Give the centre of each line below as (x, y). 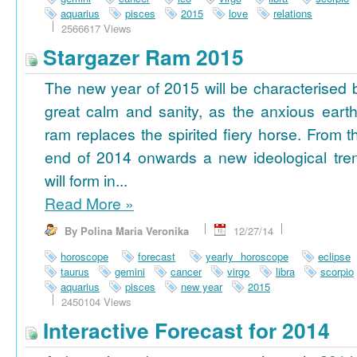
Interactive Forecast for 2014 (184, 330)
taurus (75, 272)
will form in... (86, 180)
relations (293, 14)
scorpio (337, 272)
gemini (130, 272)
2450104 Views (96, 302)
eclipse (335, 257)
